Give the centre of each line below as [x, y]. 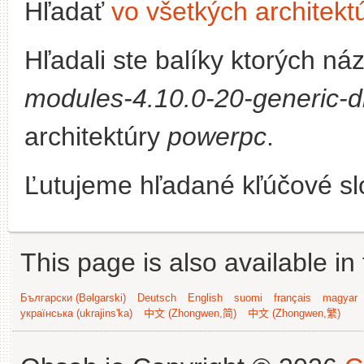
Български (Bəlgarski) [73, 298]
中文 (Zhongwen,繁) [294, 313]
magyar [340, 298]
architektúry [96, 136]
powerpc [217, 136]
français [292, 298]
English [205, 298]
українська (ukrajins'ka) [76, 313]
